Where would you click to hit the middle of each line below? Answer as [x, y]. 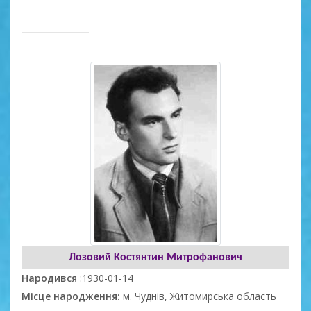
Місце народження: [72, 296]
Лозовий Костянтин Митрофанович [155, 257]
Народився [51, 278]
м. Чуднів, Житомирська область [200, 296]
